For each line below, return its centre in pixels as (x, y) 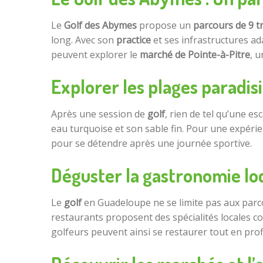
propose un (165, 26)
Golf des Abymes (100, 26)
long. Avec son (84, 40)
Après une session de (99, 114)
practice (134, 40)
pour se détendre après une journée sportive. (151, 144)
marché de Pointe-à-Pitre (195, 55)
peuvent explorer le (95, 55)
